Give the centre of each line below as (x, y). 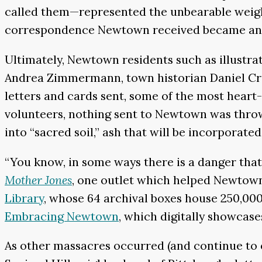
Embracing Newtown (62, 216)
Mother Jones (38, 180)
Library (24, 198)
